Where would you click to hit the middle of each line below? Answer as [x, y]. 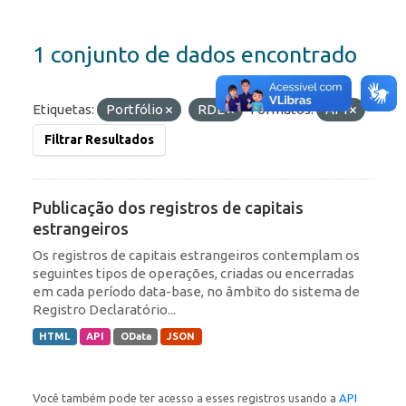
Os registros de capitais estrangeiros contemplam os [196, 256]
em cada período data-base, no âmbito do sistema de [196, 292]
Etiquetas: [63, 110]
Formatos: [282, 110]
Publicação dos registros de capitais [168, 208]
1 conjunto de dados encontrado [195, 55]
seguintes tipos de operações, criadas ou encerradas [193, 274]
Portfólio [136, 110]
